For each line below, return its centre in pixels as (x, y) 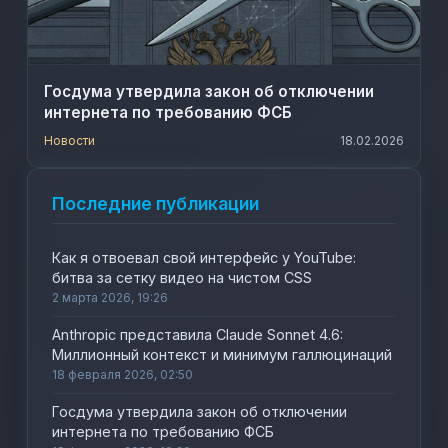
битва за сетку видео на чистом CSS (182, 277)
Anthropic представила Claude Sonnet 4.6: (198, 334)
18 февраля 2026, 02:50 (123, 374)
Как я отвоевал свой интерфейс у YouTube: (204, 257)
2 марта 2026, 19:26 (110, 297)
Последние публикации (156, 203)
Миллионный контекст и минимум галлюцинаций (222, 354)
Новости (70, 140)
